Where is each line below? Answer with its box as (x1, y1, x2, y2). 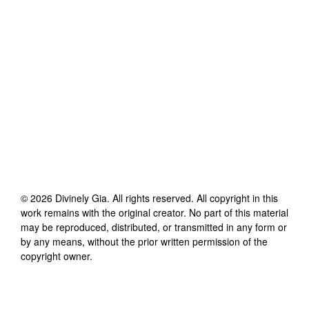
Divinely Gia (55, 190, 107, 205)
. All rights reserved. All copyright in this (107, 190, 278, 205)
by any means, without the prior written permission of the (21, 234, 268, 248)
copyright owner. (21, 248, 92, 263)
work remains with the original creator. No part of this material (21, 205, 288, 219)
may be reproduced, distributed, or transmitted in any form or (21, 219, 287, 234)
